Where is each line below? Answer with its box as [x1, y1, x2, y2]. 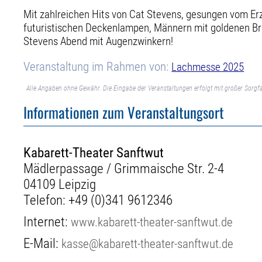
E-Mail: [23, 235, 62, 251]
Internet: [23, 213, 71, 230]
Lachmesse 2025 [171, 60, 244, 74]
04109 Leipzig [23, 176, 96, 192]
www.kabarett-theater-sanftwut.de [71, 214, 233, 229]
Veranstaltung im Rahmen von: [23, 59, 172, 74]
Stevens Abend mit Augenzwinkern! [23, 34, 174, 48]
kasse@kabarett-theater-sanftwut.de [61, 236, 234, 251]
